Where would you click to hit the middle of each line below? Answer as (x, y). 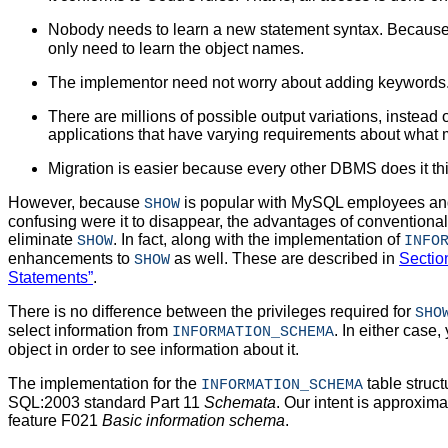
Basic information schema (193, 421)
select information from (90, 331)
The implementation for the (104, 384)
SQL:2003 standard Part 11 (106, 403)
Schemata (240, 403)
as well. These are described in (284, 259)
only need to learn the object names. (176, 49)
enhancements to (71, 259)
